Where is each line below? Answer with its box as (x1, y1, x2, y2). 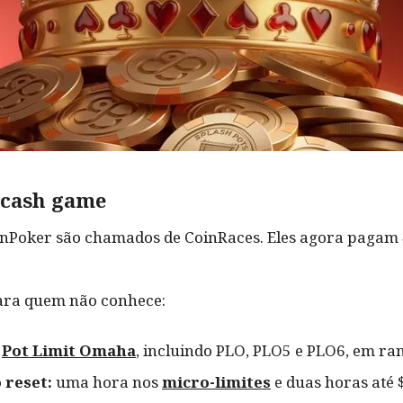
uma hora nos (56, 372, 162, 392)
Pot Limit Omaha (2, 340, 136, 361)
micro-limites (162, 372, 271, 392)
